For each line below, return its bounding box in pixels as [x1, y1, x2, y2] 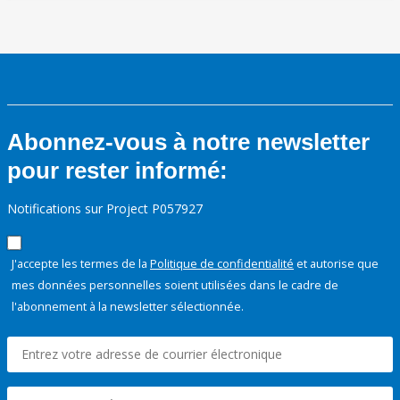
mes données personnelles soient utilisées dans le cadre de [12, 276, 338, 293]
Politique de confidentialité [150, 254, 294, 271]
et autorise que [294, 254, 379, 271]
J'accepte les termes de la [12, 254, 150, 271]
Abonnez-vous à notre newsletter [7, 128, 370, 155]
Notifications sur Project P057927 [7, 199, 203, 217]
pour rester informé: [7, 156, 228, 184]
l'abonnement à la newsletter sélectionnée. [12, 297, 244, 314]
